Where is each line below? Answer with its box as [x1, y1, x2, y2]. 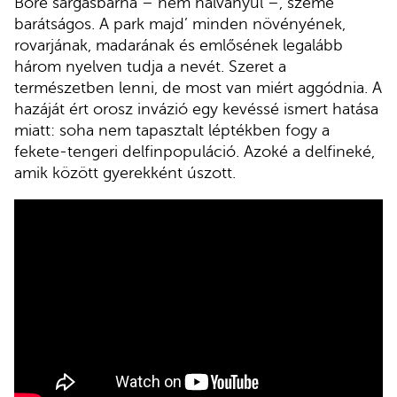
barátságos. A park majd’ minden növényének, [14, 15, 346, 34]
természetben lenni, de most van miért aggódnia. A [14, 79, 382, 97]
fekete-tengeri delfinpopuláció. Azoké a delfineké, [14, 143, 375, 161]
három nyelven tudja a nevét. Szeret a [14, 58, 286, 76]
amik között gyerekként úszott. [14, 164, 236, 183]
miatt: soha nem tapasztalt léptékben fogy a [14, 121, 330, 140]
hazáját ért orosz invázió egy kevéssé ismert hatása [14, 100, 378, 119]
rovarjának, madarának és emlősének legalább [14, 36, 343, 55]
